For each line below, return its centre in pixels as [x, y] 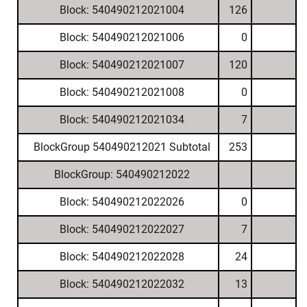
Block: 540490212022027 [122, 229]
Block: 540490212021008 [122, 92]
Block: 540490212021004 [122, 10]
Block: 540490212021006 [122, 37]
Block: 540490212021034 [122, 120]
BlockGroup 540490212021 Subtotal [122, 147]
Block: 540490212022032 [122, 284]
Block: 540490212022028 [122, 257]
